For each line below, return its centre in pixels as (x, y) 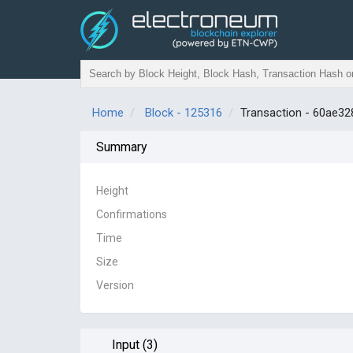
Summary (122, 147)
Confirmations (132, 214)
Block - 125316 (184, 113)
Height (112, 191)
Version (115, 285)
